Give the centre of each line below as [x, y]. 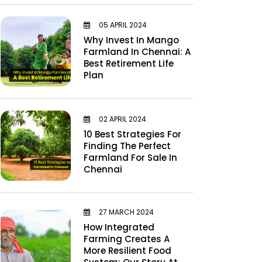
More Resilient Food [127, 251]
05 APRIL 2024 [122, 25]
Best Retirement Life [129, 63]
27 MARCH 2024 [125, 212]
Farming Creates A [127, 239]
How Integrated [119, 227]
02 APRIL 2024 [122, 119]
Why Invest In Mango [131, 40]
